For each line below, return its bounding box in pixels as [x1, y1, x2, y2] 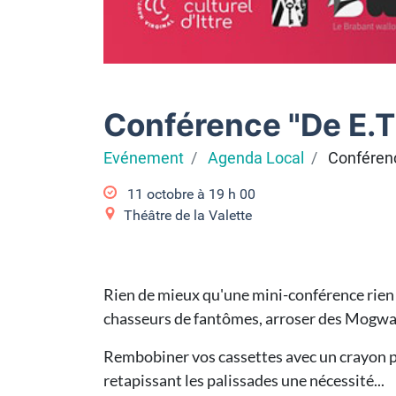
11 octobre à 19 [127, 186, 225, 202]
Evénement [103, 149, 184, 167]
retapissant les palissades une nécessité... [103, 370, 385, 390]
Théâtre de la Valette [124, 207, 252, 224]
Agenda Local [208, 149, 304, 167]
